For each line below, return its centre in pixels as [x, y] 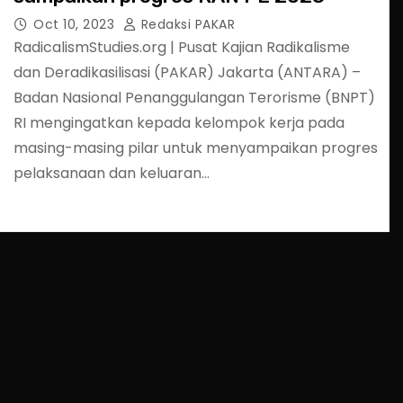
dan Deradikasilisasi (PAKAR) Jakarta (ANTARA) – [187, 72]
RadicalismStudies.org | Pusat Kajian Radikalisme [182, 47]
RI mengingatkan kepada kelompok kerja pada [179, 123]
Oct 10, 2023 [76, 24]
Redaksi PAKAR [186, 24]
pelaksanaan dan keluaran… [112, 173]
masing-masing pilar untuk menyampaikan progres [196, 148]
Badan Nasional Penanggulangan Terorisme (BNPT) [194, 98]
